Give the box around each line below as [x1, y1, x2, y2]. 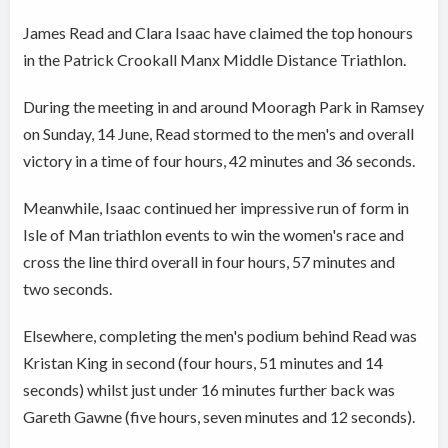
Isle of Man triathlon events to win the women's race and [23, 224, 405, 244]
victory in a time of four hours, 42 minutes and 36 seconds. [23, 150, 416, 170]
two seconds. [23, 278, 113, 298]
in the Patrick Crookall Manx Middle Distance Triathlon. [23, 49, 407, 69]
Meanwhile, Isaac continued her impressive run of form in [23, 197, 410, 217]
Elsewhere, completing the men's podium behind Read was [23, 325, 418, 345]
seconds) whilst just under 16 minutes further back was [23, 379, 396, 399]
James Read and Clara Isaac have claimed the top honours [23, 22, 414, 42]
